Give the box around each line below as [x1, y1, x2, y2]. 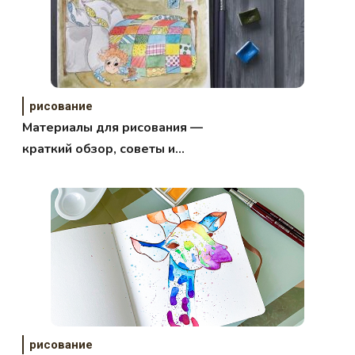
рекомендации [22, 161, 116, 179]
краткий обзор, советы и [22, 139, 176, 158]
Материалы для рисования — [22, 118, 204, 136]
